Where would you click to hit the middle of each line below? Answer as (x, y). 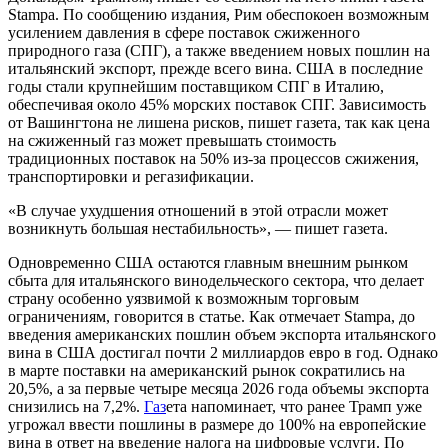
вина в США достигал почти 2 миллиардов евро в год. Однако (223, 352)
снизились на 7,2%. (76, 406)
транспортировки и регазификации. (131, 176)
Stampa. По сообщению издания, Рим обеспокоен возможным (218, 14)
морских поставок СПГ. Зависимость (299, 104)
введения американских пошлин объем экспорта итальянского (222, 334)
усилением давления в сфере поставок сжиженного (184, 32)
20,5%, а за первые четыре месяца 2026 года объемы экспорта (218, 388)
